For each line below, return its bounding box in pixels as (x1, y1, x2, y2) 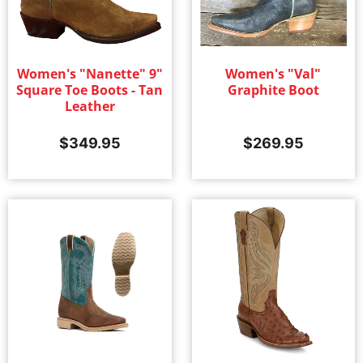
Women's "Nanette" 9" (16, 64, 163, 83)
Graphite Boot (227, 80, 319, 99)
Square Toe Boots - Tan (16, 80, 164, 99)
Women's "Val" (225, 64, 322, 83)
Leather (64, 96, 115, 115)
